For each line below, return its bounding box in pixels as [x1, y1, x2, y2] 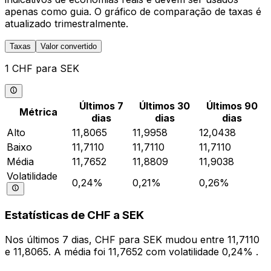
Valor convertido [41, 42, 97, 51]
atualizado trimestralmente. [5, 18, 128, 30]
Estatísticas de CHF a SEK [5, 208, 144, 223]
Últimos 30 [139, 99, 190, 112]
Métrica [19, 105, 57, 118]
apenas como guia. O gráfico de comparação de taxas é [5, 5, 261, 18]
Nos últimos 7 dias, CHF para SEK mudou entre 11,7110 [5, 233, 260, 246]
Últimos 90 [206, 99, 258, 112]
